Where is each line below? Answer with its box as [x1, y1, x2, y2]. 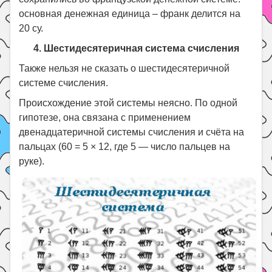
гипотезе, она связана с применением [19, 112, 191, 123]
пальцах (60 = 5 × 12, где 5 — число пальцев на [19, 141, 231, 152]
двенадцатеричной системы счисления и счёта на [19, 126, 245, 137]
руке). [19, 155, 45, 166]
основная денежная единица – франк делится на [19, 8, 241, 19]
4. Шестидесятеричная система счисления [33, 42, 239, 53]
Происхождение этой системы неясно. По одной [19, 97, 238, 108]
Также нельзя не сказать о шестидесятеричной [19, 63, 230, 73]
